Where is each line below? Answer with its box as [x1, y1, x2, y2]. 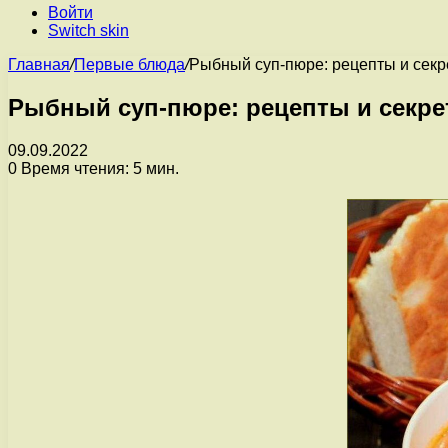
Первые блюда [74, 56, 185, 73]
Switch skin [48, 22, 129, 39]
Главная [8, 56, 70, 73]
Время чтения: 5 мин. [17, 159, 179, 177]
